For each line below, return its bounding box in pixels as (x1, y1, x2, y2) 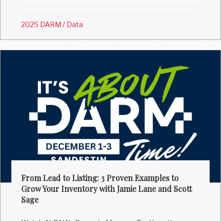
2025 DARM (21, 20, 62, 29)
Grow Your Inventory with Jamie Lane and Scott (21, 184, 192, 194)
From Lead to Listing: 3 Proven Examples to (21, 173, 179, 184)
